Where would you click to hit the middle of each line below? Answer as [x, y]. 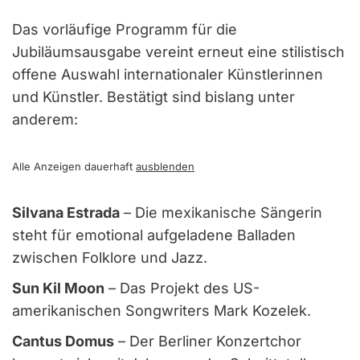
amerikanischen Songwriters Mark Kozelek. [162, 310]
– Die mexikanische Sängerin [221, 212]
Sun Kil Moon [58, 288]
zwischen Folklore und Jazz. [110, 257]
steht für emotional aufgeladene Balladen [154, 235]
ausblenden [165, 166]
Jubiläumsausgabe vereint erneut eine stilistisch [178, 51]
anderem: [45, 119]
